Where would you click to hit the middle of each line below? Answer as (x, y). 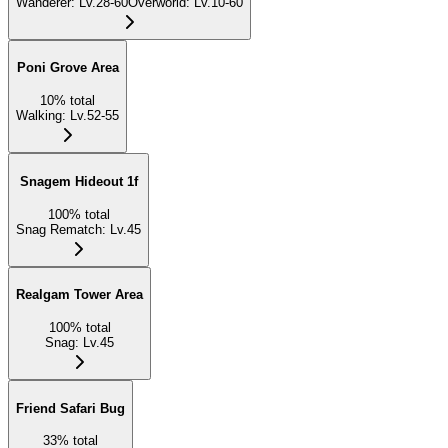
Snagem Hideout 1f (78, 181)
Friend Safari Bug (70, 408)
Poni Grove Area (67, 68)
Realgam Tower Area (79, 295)
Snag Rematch (59, 229)
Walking (39, 116)
